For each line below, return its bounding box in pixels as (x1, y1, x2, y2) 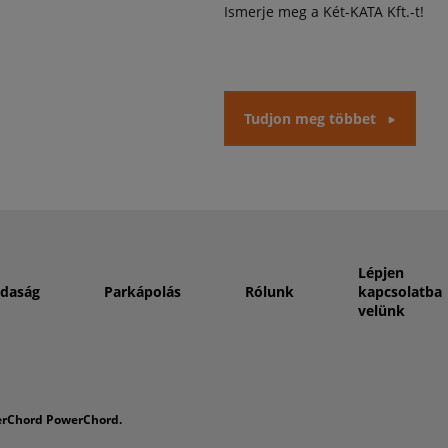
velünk (357, 300, 405, 320)
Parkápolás (103, 281, 181, 301)
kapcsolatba (357, 281, 442, 301)
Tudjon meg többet (244, 109, 376, 128)
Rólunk (244, 281, 294, 301)
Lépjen (357, 262, 404, 282)
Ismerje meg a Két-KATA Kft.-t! (224, 2, 424, 21)
